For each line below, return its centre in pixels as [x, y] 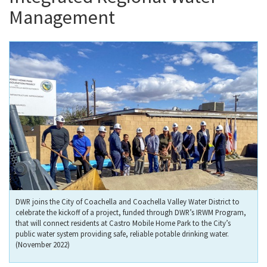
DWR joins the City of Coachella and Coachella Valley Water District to [128, 202]
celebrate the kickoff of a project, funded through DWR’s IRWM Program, [131, 212]
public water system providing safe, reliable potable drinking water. [123, 234]
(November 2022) [43, 245]
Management [62, 18]
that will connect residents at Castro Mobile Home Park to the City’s [123, 223]
